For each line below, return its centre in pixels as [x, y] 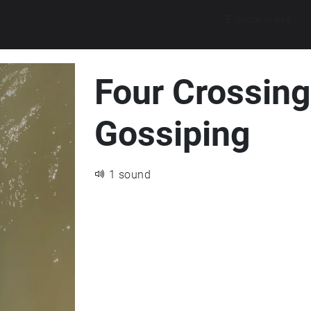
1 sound [130, 175]
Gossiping [172, 134]
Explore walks [259, 19]
